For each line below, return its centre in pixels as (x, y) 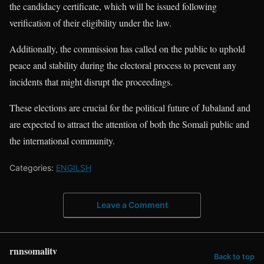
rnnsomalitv (33, 250)
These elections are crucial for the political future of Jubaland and (130, 108)
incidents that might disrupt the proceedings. (91, 82)
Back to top (234, 257)
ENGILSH (74, 168)
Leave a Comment (132, 204)
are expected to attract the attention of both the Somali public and (129, 124)
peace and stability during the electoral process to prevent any (123, 65)
